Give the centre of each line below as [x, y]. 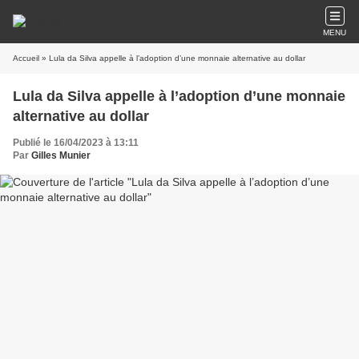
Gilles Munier [61, 155]
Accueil [26, 58]
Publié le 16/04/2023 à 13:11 [76, 143]
